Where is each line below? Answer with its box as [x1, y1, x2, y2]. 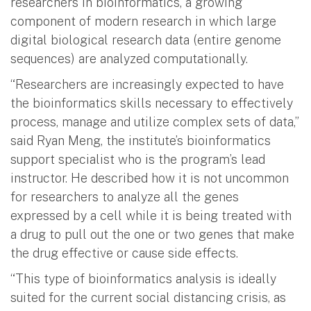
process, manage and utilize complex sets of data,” [10, 115, 299, 130]
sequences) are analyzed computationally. [10, 51, 248, 67]
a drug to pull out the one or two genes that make [10, 227, 294, 242]
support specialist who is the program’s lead [10, 152, 265, 167]
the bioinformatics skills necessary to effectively [10, 96, 293, 111]
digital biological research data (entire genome [10, 33, 281, 48]
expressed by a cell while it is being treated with [10, 208, 292, 224]
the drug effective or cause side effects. [10, 246, 238, 261]
